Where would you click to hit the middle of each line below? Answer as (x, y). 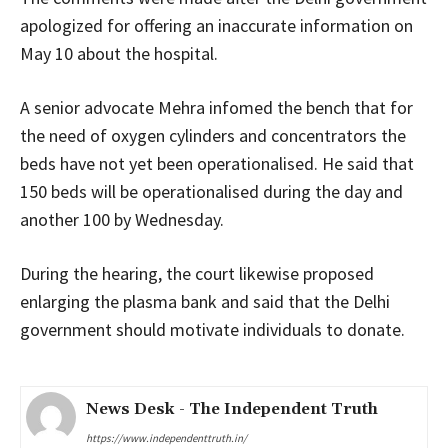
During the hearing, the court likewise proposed (197, 273)
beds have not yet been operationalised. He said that (217, 163)
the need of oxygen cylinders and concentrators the (213, 135)
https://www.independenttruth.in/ (166, 437)
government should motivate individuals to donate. (212, 329)
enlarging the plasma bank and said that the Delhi (205, 301)
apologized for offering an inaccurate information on (216, 25)
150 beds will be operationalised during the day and (211, 191)
